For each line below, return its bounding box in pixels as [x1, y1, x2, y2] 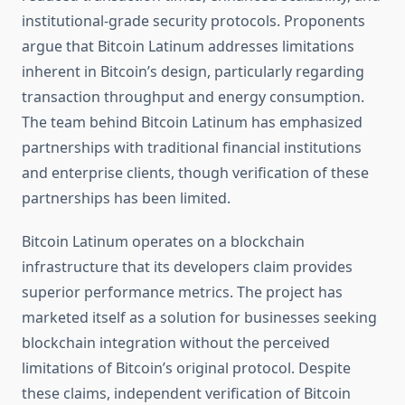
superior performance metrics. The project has [22, 282, 343, 303]
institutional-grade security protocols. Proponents [22, 11, 365, 32]
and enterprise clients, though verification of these [22, 163, 369, 184]
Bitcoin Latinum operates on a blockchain [22, 231, 305, 252]
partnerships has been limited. [22, 188, 231, 209]
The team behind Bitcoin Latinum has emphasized [22, 112, 363, 133]
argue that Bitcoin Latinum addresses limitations [22, 36, 354, 57]
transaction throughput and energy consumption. [22, 87, 364, 108]
